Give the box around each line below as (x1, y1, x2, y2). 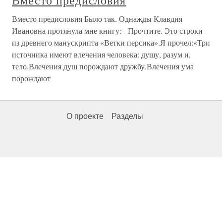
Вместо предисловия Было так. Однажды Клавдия (12, 13, 182, 24)
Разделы (111, 112, 143, 121)
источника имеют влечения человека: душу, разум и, (12, 49, 191, 60)
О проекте (66, 112, 104, 121)
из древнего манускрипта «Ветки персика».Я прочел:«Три (12, 37, 210, 48)
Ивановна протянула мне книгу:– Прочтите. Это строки (12, 25, 203, 36)
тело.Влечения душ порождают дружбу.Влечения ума (12, 61, 194, 72)
